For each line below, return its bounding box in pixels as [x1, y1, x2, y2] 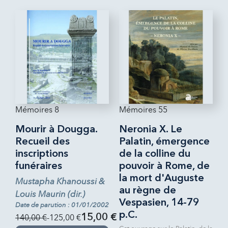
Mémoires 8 [15, 104, 59, 115]
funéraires [15, 161, 62, 172]
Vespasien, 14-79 [119, 197, 199, 208]
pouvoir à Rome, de [119, 161, 210, 172]
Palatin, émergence [119, 136, 210, 147]
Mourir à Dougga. [15, 124, 97, 135]
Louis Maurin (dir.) [15, 188, 85, 199]
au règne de [119, 185, 176, 196]
